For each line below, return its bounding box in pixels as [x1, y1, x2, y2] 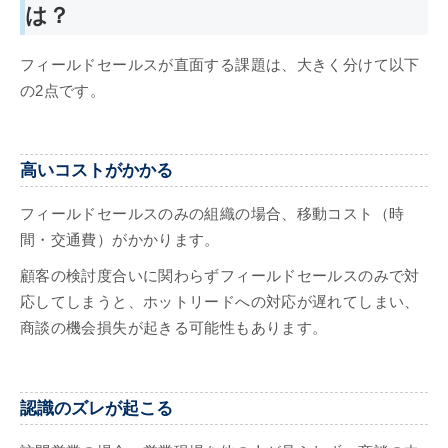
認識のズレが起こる [20, 397, 173, 418]
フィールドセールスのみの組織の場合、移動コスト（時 [20, 206, 405, 223]
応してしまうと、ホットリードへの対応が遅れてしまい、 [20, 294, 420, 311]
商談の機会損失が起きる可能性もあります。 [20, 320, 328, 337]
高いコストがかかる [20, 159, 173, 180]
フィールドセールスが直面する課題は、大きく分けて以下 [20, 56, 420, 73]
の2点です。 [20, 82, 106, 99]
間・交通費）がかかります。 [20, 232, 220, 249]
